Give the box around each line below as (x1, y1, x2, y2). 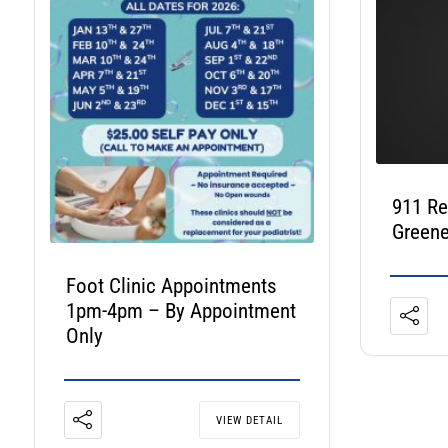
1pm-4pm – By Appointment (65, 299, 296, 323)
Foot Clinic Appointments (65, 274, 277, 298)
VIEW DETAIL (216, 414, 284, 427)
